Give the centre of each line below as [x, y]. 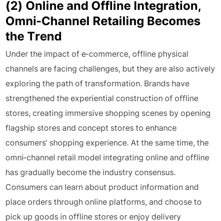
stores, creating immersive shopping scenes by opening [108, 113]
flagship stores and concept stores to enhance [91, 128]
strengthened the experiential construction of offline [102, 98]
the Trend [34, 36]
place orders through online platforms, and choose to [104, 202]
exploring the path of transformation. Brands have [98, 83]
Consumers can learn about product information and [102, 187]
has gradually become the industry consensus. [91, 172]
